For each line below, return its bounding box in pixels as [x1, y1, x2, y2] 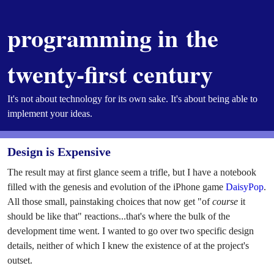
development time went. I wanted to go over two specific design [7, 225, 254, 236]
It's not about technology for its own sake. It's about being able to [7, 94, 257, 104]
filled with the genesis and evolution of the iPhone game [7, 181, 226, 192]
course [212, 196, 238, 207]
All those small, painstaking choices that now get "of [7, 196, 212, 207]
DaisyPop [226, 181, 264, 192]
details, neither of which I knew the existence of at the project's [7, 240, 249, 251]
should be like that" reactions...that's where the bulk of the [7, 210, 230, 221]
